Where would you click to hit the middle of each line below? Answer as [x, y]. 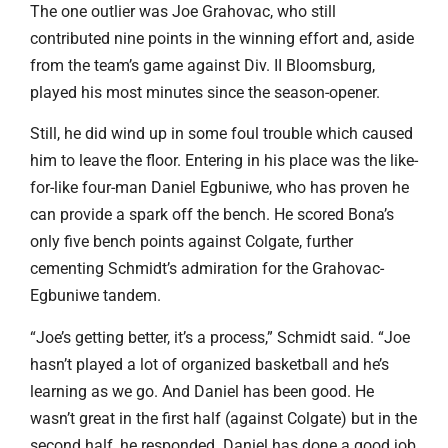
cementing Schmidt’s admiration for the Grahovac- [207, 269]
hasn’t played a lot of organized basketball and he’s [209, 364]
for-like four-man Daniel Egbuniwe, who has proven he [219, 188]
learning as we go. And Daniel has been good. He [202, 391]
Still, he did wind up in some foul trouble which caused [221, 134]
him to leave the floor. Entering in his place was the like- [224, 161]
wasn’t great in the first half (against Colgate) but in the [223, 418]
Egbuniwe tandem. [95, 296]
